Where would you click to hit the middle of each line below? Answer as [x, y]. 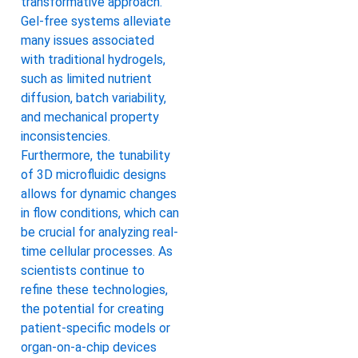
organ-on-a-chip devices [89, 347]
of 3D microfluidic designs [93, 174]
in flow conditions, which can [100, 213]
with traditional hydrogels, [93, 59]
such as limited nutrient [86, 78]
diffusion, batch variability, [93, 97]
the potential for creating [92, 308]
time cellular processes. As [97, 251]
